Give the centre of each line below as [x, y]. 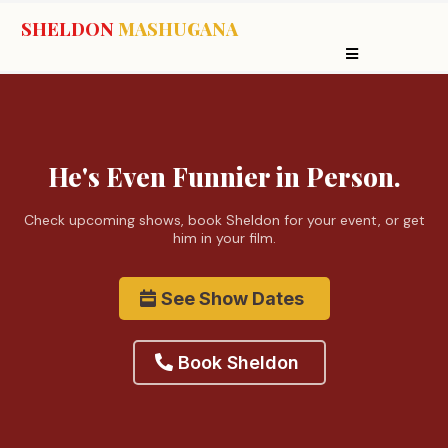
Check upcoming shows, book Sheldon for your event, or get [224, 220]
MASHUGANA [178, 29]
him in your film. [224, 238]
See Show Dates [232, 298]
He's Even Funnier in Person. [224, 176]
